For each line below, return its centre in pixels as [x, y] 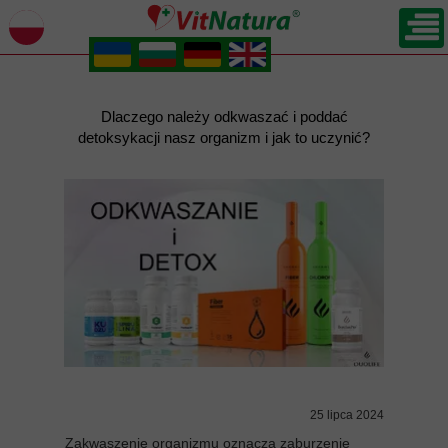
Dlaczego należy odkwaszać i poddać [224, 116]
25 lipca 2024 [347, 415]
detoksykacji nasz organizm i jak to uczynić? [224, 137]
